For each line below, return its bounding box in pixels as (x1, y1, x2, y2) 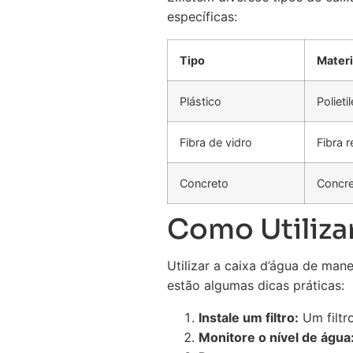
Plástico (180, 95, 221, 108)
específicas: (167, 9, 237, 24)
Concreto (180, 176, 229, 190)
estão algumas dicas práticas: (167, 277, 344, 293)
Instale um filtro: (199, 310, 299, 325)
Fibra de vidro (180, 136, 252, 149)
